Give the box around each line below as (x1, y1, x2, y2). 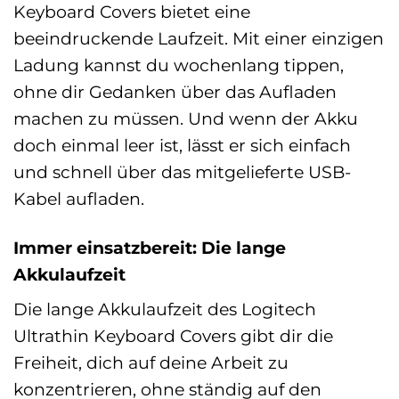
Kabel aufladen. (13, 187, 144, 209)
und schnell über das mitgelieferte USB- (13, 160, 351, 183)
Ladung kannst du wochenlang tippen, (13, 53, 344, 76)
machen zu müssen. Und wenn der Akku (13, 107, 358, 129)
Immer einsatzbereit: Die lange (13, 236, 286, 258)
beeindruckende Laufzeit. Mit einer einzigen (13, 27, 384, 49)
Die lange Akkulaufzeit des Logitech (13, 298, 316, 321)
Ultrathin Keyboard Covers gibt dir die (13, 325, 333, 347)
